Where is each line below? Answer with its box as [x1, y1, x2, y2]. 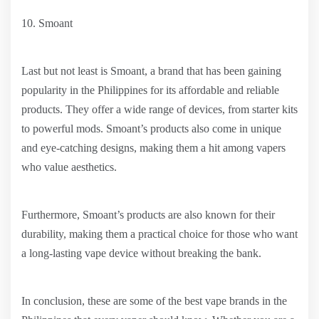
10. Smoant [21, 17, 73, 29]
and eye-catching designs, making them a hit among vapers [21, 142, 286, 154]
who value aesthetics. [21, 161, 117, 173]
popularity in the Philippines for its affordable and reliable [21, 84, 279, 96]
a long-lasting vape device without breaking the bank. [21, 247, 261, 259]
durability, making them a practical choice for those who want [21, 228, 298, 240]
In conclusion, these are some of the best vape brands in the [21, 295, 287, 307]
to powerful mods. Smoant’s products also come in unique [21, 122, 281, 135]
